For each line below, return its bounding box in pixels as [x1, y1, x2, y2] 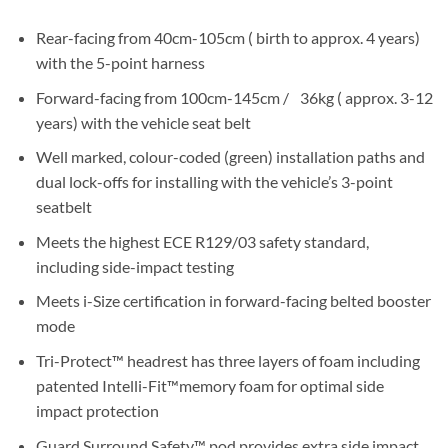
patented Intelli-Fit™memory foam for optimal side [35, 376, 384, 395]
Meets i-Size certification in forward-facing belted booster [35, 291, 431, 311]
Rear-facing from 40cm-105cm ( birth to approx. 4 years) [35, 28, 420, 48]
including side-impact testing [35, 256, 234, 276]
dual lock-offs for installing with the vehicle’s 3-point [35, 172, 393, 192]
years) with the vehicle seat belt [35, 112, 251, 132]
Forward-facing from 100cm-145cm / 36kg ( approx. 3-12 [35, 87, 433, 107]
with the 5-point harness [35, 53, 205, 73]
